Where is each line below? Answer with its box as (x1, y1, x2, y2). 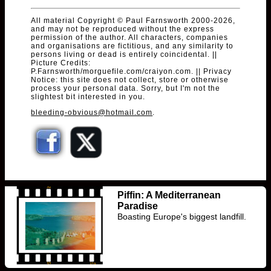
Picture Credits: (31, 58, 91, 67)
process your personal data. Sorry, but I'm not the (31, 83, 221, 93)
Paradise (117, 200, 158, 211)
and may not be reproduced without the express (31, 24, 215, 33)
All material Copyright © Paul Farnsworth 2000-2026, (31, 16, 236, 25)
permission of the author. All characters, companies (31, 33, 229, 42)
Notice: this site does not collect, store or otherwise (31, 75, 229, 84)
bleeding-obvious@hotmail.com (31, 108, 153, 117)
